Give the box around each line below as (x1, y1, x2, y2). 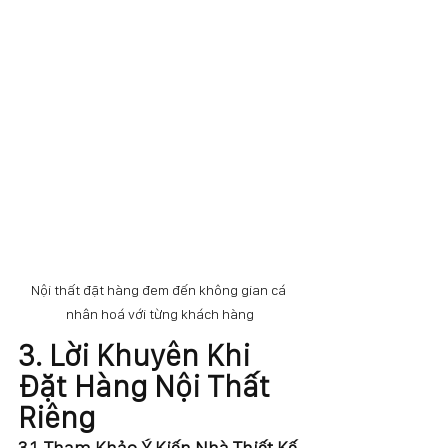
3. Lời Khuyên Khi (18, 337, 257, 374)
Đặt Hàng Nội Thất (18, 368, 277, 405)
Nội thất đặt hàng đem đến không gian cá (31, 282, 289, 299)
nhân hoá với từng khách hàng (66, 306, 254, 323)
